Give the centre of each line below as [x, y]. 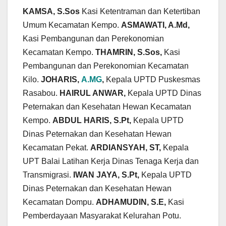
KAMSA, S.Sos [52, 12]
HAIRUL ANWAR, [94, 93]
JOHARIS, [61, 80]
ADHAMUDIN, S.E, [131, 202]
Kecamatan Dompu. [59, 202]
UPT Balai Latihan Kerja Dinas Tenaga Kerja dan [111, 161]
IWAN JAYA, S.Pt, [107, 175]
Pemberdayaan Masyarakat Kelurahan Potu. [103, 216]
